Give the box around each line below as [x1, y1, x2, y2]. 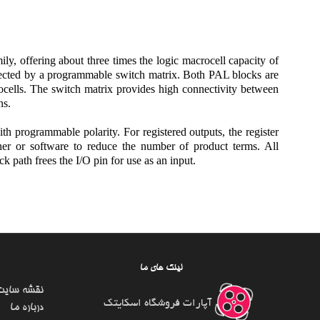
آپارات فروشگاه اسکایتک [104, 298, 214, 310]
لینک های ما [140, 263, 183, 274]
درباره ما [10, 302, 44, 314]
